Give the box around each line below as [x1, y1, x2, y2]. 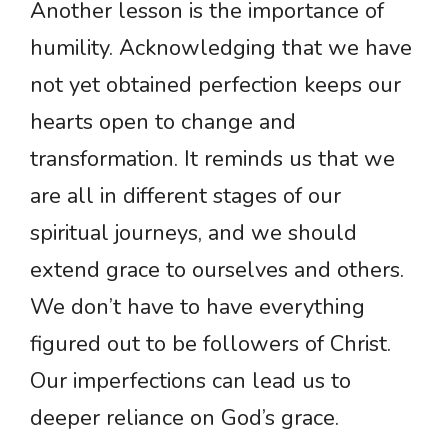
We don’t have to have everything [30, 292, 365, 323]
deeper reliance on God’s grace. [30, 403, 339, 434]
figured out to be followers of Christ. [30, 329, 391, 360]
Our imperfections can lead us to [30, 366, 351, 397]
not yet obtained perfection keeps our [30, 70, 401, 101]
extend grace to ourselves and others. [30, 255, 404, 286]
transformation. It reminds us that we [30, 144, 395, 175]
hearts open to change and [30, 107, 296, 138]
